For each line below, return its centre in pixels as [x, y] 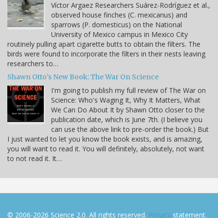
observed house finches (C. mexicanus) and [119, 15]
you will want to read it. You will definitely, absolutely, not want [106, 149]
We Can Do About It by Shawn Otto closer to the [128, 110]
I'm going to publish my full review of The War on [128, 91]
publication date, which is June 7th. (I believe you [127, 120]
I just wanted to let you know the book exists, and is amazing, [105, 139]
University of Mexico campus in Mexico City [119, 35]
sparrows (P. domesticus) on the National [117, 25]
